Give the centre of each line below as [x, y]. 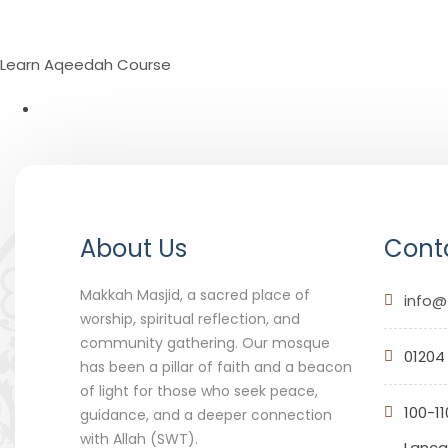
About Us [133, 248]
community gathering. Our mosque [205, 343]
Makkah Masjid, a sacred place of [195, 295]
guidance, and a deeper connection [206, 415]
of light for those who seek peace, [199, 391]
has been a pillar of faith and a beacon [216, 367]
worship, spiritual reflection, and [190, 319]
